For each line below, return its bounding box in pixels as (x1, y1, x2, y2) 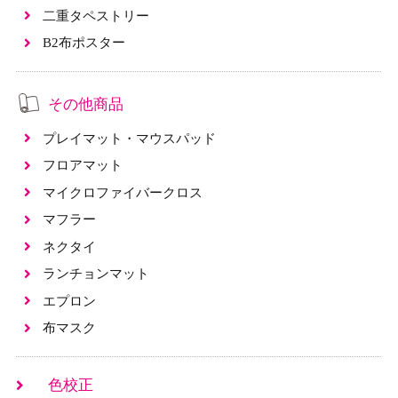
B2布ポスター (42, 34, 125, 50)
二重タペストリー (42, 7, 149, 23)
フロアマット (42, 157, 123, 173)
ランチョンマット (42, 266, 149, 282)
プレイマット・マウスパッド (42, 130, 216, 146)
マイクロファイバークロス (42, 184, 203, 200)
